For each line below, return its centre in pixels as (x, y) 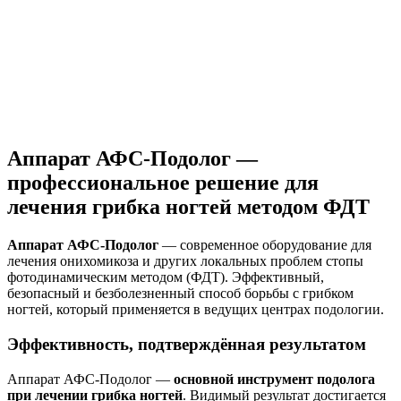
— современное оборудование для (265, 245)
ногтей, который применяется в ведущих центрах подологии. (196, 310)
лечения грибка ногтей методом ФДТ (188, 207)
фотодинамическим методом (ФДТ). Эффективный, (166, 277)
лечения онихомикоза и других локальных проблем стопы (185, 261)
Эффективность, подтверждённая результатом (187, 345)
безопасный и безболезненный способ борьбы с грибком (180, 294)
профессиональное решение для (163, 183)
